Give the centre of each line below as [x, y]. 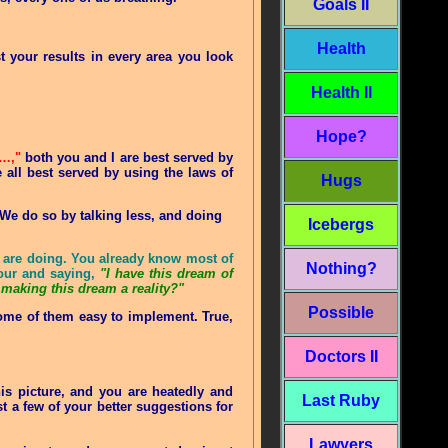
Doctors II [341, 356]
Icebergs [341, 224]
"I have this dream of [167, 273]
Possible [341, 312]
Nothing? [341, 268]
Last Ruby [341, 400]
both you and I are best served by [129, 157]
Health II [341, 92]
